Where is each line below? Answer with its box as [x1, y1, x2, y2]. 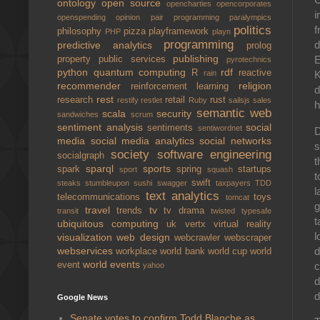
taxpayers [215, 179, 256, 187]
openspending [57, 13, 116, 21]
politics [234, 24, 272, 37]
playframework [149, 26, 213, 36]
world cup [207, 246, 251, 256]
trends [116, 206, 149, 216]
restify [116, 96, 141, 104]
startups [238, 164, 272, 174]
